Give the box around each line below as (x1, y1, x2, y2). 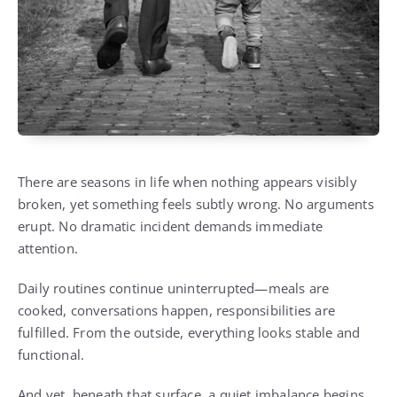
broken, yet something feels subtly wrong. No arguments (18, 194, 374, 213)
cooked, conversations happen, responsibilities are (18, 300, 336, 319)
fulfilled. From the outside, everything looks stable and (18, 323, 361, 341)
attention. (18, 238, 78, 257)
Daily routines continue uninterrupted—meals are (18, 278, 330, 297)
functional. (18, 345, 85, 363)
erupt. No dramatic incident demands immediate (18, 216, 323, 235)
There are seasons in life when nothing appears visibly (18, 172, 357, 191)
